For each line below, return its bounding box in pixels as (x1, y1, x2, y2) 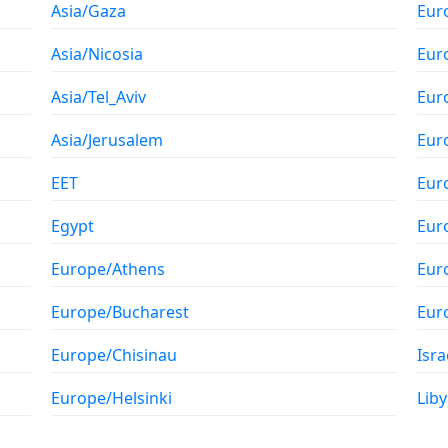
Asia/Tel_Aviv (51, 86, 147, 108)
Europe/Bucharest (51, 301, 190, 323)
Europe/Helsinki (51, 387, 173, 409)
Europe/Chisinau (51, 344, 178, 366)
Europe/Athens (51, 258, 166, 280)
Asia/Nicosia (51, 43, 144, 65)
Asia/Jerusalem (51, 129, 164, 151)
